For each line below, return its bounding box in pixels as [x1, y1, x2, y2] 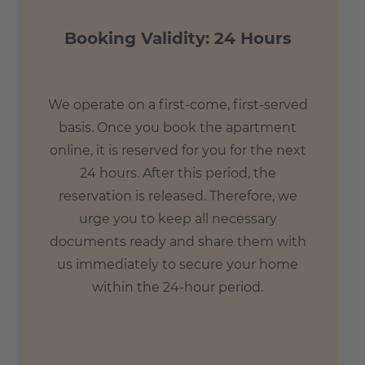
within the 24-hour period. [92, 279, 263, 295]
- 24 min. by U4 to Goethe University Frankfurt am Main [17, 9, 335, 24]
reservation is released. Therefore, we [58, 187, 297, 204]
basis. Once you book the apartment [59, 119, 297, 135]
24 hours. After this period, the [79, 165, 276, 181]
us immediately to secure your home [57, 256, 298, 272]
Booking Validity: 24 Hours [64, 28, 292, 48]
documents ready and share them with [49, 233, 306, 249]
